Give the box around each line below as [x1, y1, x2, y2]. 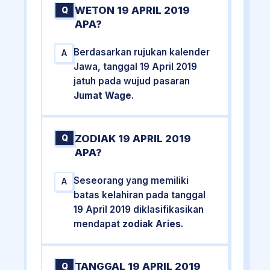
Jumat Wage [74, 90, 132, 102]
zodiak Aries [122, 218, 181, 230]
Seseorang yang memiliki [74, 174, 189, 186]
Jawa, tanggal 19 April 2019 [74, 61, 198, 73]
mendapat [74, 218, 123, 230]
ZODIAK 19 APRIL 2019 [75, 132, 192, 145]
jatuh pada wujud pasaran [74, 75, 190, 87]
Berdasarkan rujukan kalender [74, 46, 210, 58]
